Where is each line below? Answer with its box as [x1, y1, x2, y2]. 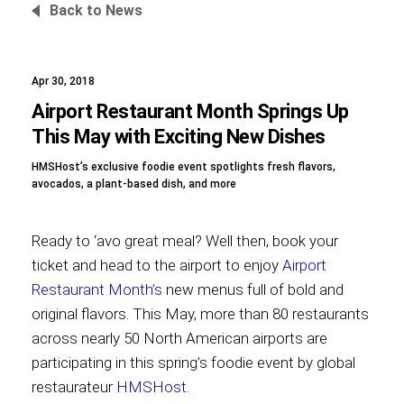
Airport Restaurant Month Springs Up [32, 100, 349, 123]
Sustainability [156, 168, 248, 185]
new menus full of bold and [162, 280, 344, 298]
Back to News [50, 2, 142, 19]
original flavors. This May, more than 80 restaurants [32, 305, 369, 323]
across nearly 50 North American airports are [32, 329, 327, 347]
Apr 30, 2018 [32, 75, 95, 87]
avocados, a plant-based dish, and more [32, 178, 236, 190]
